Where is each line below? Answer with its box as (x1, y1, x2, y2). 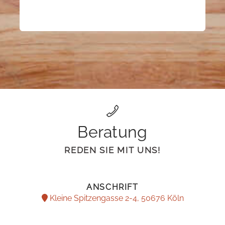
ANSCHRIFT (86, 182, 139, 192)
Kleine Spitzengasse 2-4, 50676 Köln (47, 193, 184, 203)
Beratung (77, 123, 148, 142)
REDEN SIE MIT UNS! (64, 145, 161, 156)
